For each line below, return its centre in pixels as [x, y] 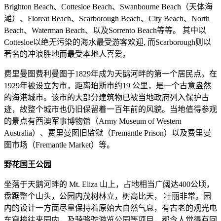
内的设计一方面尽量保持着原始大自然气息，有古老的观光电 [110, 208]
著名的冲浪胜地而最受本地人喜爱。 [67, 54]
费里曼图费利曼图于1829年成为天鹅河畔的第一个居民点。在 [110, 74]
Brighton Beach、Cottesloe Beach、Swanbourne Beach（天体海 [108, 6]
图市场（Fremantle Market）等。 [59, 145]
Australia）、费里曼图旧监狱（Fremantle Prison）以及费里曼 [108, 133]
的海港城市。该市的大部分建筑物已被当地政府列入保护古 [107, 97]
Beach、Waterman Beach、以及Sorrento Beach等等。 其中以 [105, 30]
